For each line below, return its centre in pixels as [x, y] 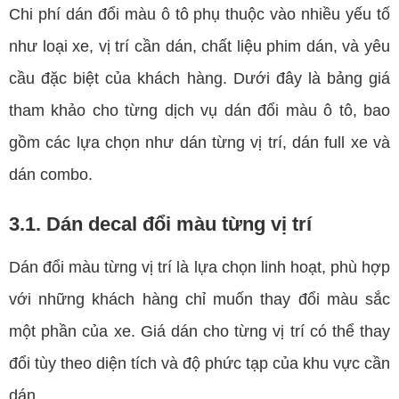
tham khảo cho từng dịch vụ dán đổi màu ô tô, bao [199, 111]
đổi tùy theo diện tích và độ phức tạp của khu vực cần [199, 364]
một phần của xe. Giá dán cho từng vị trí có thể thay [199, 332]
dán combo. [51, 175]
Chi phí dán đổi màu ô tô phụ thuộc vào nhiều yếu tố [199, 15]
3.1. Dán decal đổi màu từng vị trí [160, 224]
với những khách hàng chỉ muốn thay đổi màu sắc [199, 300]
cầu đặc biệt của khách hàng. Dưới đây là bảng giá [199, 79]
